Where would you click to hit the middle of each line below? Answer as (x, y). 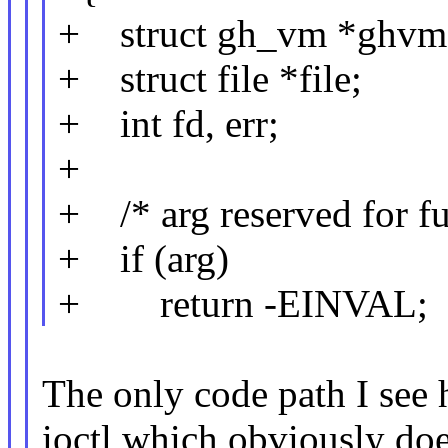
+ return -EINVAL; (243, 304)
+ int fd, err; (169, 124)
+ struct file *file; (210, 79)
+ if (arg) (144, 259)
